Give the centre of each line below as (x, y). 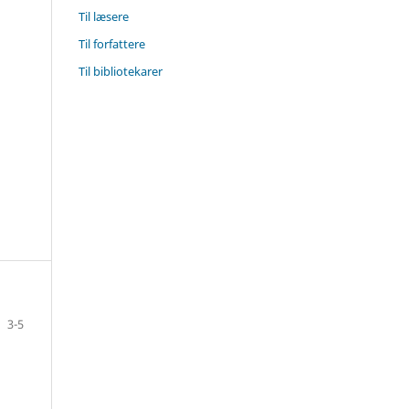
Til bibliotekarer (121, 71)
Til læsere (104, 16)
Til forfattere (112, 43)
